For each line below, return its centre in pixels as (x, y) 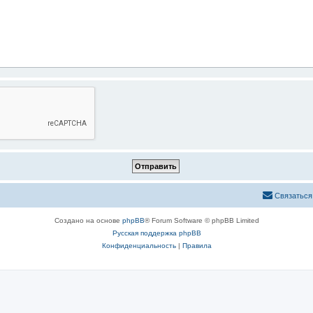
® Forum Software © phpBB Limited (202, 220)
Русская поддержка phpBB (156, 233)
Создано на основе (88, 220)
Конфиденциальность (139, 246)
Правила (197, 246)
